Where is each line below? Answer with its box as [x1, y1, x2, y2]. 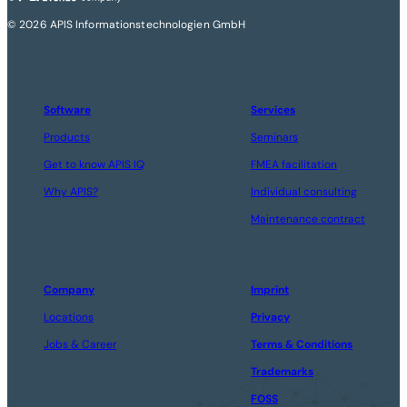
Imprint [251, 283, 289, 298]
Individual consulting [251, 184, 357, 200]
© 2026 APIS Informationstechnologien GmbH [7, 17, 246, 33]
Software [44, 103, 91, 118]
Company [44, 283, 94, 298]
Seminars [251, 130, 298, 145]
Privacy [251, 310, 290, 325]
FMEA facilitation [251, 157, 337, 173]
